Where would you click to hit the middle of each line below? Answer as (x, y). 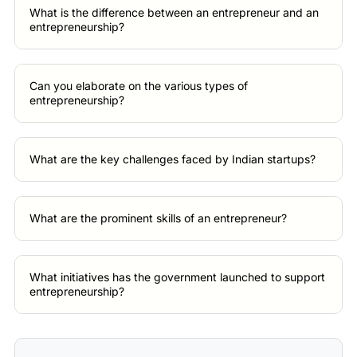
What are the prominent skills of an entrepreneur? (159, 218)
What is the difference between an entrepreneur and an (175, 12)
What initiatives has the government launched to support (178, 277)
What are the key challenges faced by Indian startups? (173, 159)
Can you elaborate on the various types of (139, 85)
